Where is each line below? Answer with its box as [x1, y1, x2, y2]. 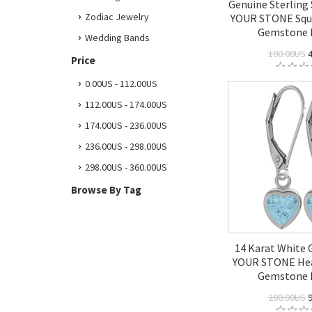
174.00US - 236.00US [85, 119, 167, 132]
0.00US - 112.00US [85, 77, 157, 90]
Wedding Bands [85, 31, 150, 44]
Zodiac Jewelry [85, 10, 149, 23]
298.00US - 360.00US [85, 161, 167, 173]
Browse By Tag [71, 183, 141, 196]
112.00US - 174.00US [85, 98, 167, 111]
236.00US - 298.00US [85, 140, 167, 153]
